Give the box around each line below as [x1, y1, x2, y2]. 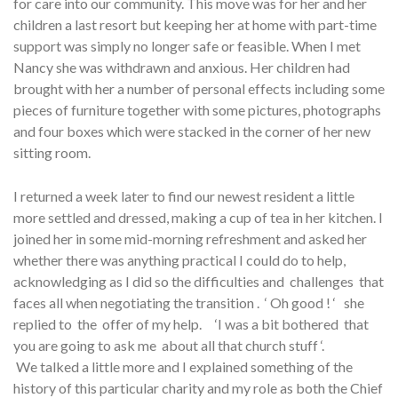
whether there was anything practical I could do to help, [13, 251, 346, 269]
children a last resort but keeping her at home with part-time [13, 16, 377, 34]
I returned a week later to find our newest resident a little [13, 187, 354, 205]
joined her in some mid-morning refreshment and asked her [13, 230, 367, 248]
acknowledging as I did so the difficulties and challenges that [13, 273, 384, 291]
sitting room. [13, 144, 91, 162]
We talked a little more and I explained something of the [13, 358, 353, 376]
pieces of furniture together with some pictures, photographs [13, 101, 381, 119]
